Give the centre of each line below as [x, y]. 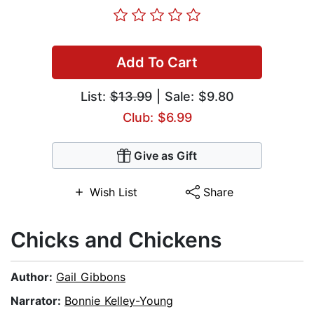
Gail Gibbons [91, 277]
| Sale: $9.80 [193, 97]
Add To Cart [157, 63]
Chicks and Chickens [116, 240]
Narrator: [37, 301]
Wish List [113, 192]
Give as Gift [165, 156]
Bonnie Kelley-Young [119, 301]
